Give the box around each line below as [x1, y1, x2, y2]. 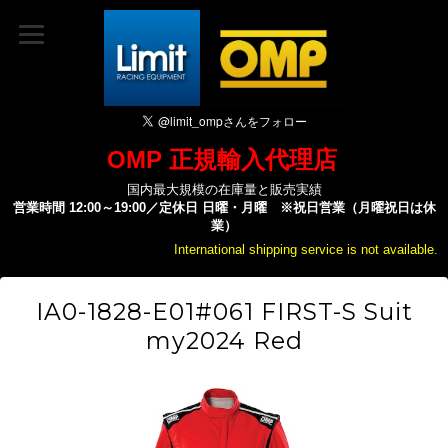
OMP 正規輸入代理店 [106, 146, 337, 173]
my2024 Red [145, 326, 303, 355]
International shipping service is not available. [174, 242, 438, 257]
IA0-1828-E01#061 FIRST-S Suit [35, 297, 413, 326]
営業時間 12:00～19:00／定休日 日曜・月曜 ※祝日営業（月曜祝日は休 [12, 200, 436, 215]
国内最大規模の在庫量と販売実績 [126, 182, 322, 197]
